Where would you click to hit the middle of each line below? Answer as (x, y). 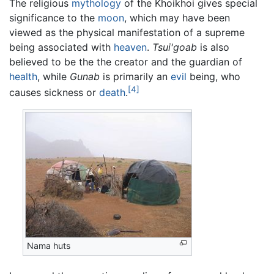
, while (54, 76)
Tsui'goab (175, 47)
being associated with (61, 47)
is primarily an (135, 76)
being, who (213, 76)
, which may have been (177, 17)
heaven (130, 47)
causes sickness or (54, 93)
